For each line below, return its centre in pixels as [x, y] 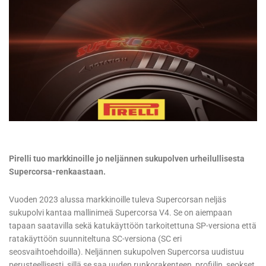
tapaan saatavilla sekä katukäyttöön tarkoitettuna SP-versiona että [133, 226]
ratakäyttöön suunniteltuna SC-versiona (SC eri [95, 239]
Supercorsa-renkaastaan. [57, 172]
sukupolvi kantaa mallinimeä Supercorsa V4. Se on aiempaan [121, 213]
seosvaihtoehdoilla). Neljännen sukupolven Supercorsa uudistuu [126, 252]
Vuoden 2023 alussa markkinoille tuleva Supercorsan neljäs [118, 200]
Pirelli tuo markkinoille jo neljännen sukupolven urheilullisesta [127, 159]
